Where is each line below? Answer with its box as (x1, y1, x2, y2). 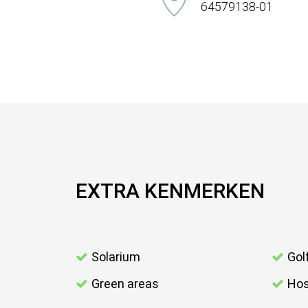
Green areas (91, 276, 159, 291)
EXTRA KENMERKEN (76, 179, 265, 203)
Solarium (91, 250, 140, 265)
